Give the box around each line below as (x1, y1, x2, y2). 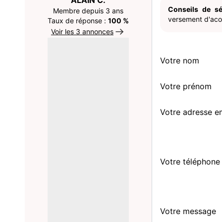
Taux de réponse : (48, 16, 108, 25)
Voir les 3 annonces (51, 27, 113, 36)
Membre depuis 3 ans (53, 6, 123, 15)
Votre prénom (160, 81, 212, 91)
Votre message (160, 206, 216, 216)
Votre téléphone (160, 157, 220, 166)
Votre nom (160, 55, 199, 65)
